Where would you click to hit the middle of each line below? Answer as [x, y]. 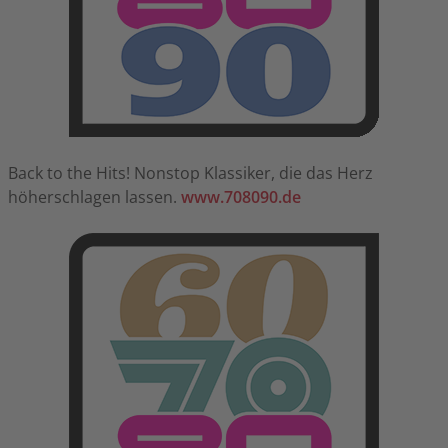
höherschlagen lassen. [94, 196]
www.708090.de [241, 196]
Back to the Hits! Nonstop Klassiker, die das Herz [190, 172]
